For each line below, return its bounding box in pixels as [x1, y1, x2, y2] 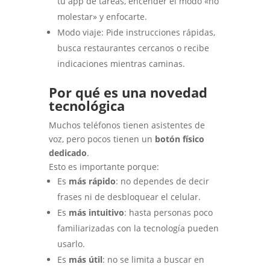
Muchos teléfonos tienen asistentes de [48, 119, 205, 131]
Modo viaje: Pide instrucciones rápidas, [57, 27, 215, 39]
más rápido [68, 175, 116, 187]
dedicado [48, 147, 87, 159]
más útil [68, 254, 102, 266]
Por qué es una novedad [48, 83, 207, 102]
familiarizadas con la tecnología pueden [57, 222, 219, 234]
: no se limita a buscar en [102, 254, 204, 266]
